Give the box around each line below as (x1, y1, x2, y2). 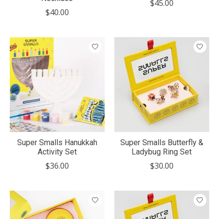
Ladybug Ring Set (131, 147, 192, 157)
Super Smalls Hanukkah (17, 138, 97, 148)
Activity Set (37, 147, 77, 157)
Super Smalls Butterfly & (120, 138, 203, 148)
